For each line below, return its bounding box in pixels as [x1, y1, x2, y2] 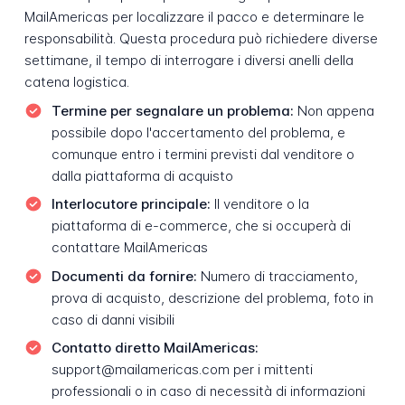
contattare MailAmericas [51, 239, 208, 257]
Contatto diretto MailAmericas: [51, 339, 259, 357]
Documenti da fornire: [51, 267, 197, 285]
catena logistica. [24, 73, 129, 91]
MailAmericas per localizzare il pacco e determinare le [24, 8, 364, 26]
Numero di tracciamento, [196, 267, 358, 285]
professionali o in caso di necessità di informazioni [51, 382, 365, 400]
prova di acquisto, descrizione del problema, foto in [51, 288, 373, 306]
